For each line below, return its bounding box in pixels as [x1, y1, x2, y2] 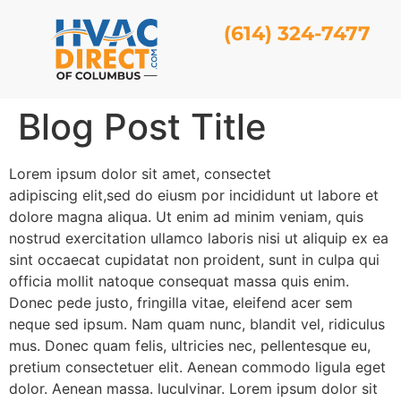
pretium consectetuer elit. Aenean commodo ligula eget [9, 358, 386, 376]
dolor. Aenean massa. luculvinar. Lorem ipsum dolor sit [9, 380, 378, 397]
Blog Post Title [18, 105, 267, 149]
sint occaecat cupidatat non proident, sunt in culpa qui [9, 251, 380, 269]
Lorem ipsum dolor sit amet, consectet [9, 165, 271, 183]
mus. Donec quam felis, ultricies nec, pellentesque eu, [9, 337, 371, 354]
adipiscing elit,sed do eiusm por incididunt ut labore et [9, 186, 379, 204]
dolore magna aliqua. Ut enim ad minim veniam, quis [9, 208, 363, 226]
